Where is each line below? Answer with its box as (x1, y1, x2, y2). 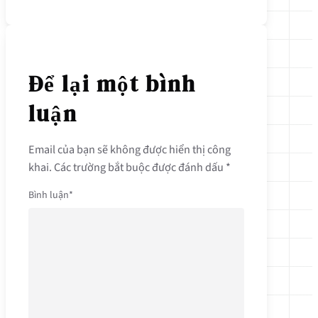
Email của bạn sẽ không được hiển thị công (28, 141, 231, 158)
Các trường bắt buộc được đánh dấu (54, 158, 226, 175)
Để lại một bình (28, 69, 196, 99)
